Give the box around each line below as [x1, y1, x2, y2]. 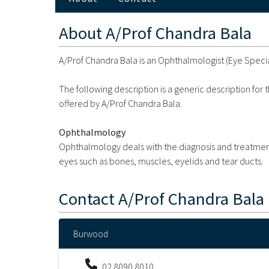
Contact [58, 188, 118, 210]
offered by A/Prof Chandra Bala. [58, 97, 182, 110]
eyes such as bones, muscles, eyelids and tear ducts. [58, 155, 263, 168]
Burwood [73, 228, 108, 240]
